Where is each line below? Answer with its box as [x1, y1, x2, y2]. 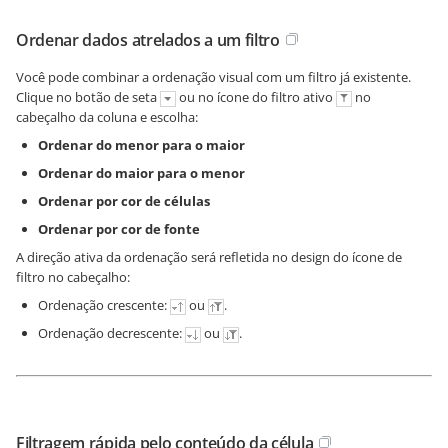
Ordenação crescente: [38, 296, 170, 315]
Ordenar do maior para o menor [38, 164, 245, 183]
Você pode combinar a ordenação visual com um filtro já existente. [16, 68, 411, 87]
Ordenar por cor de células [38, 192, 210, 211]
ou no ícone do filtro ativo [176, 88, 336, 107]
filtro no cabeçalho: [16, 268, 130, 287]
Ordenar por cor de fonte [38, 220, 200, 239]
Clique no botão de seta [16, 88, 160, 107]
